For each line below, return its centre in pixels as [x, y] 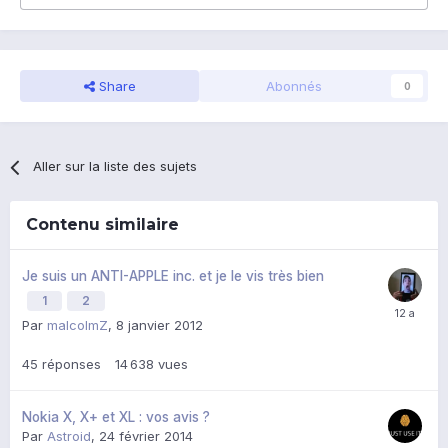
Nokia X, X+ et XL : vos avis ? [116, 417]
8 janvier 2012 [159, 325]
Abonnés [293, 86]
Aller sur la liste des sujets [115, 166]
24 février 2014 [146, 436]
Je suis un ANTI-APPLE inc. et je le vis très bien [173, 276]
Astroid [69, 436]
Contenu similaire [102, 225]
